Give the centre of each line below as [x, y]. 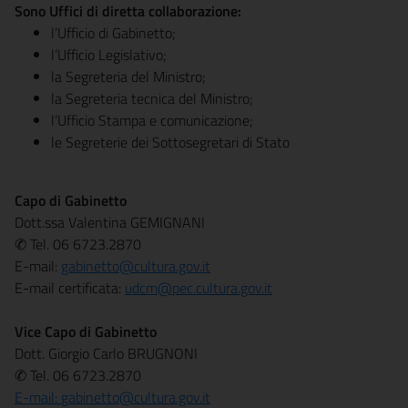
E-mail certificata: [70, 288]
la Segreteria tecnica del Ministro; [152, 98]
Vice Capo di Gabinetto [86, 331]
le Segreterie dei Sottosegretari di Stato [170, 142]
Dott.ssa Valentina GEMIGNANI [110, 222]
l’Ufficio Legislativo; [109, 55]
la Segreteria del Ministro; [128, 76]
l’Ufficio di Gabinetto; [113, 33]
